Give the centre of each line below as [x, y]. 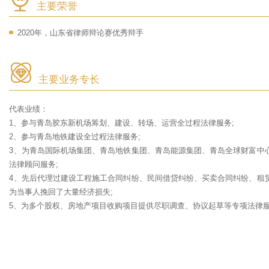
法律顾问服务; [34, 165]
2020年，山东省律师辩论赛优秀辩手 [81, 32]
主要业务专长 [69, 80]
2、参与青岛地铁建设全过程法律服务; [75, 137]
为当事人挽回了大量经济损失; [61, 192]
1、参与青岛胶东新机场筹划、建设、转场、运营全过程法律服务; [122, 123]
